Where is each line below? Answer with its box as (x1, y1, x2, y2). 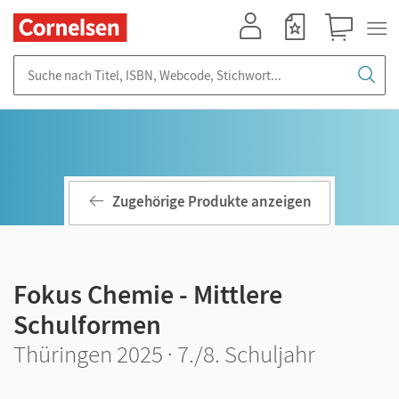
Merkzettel (273, 42, 327, 57)
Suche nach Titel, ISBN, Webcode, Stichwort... (13, 55, 272, 72)
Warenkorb (318, 42, 376, 57)
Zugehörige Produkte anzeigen (112, 191, 312, 212)
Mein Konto (229, 42, 288, 57)
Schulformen (13, 307, 161, 341)
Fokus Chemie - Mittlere (13, 277, 282, 311)
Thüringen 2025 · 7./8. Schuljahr (13, 338, 315, 369)
